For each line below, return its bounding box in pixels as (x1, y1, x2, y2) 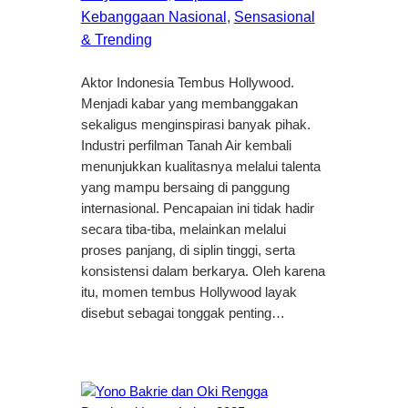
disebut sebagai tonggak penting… (80, 306, 285, 321)
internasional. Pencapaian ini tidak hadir (80, 201, 314, 217)
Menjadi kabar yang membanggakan (80, 97, 298, 112)
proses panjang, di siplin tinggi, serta (80, 243, 295, 259)
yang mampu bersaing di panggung (80, 180, 290, 196)
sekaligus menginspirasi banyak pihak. (80, 117, 311, 133)
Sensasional (233, 9, 315, 25)
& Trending (80, 32, 152, 48)
